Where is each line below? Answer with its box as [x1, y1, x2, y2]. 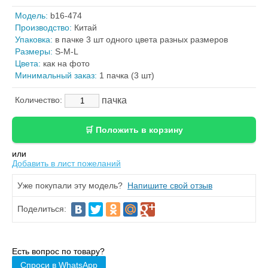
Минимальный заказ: [15, 71, 97, 81]
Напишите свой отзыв [127, 181, 212, 191]
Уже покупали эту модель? [17, 181, 127, 191]
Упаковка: [15, 35, 53, 45]
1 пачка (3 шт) [97, 71, 154, 81]
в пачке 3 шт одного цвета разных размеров [53, 35, 228, 45]
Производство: [15, 23, 72, 33]
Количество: [15, 95, 65, 105]
